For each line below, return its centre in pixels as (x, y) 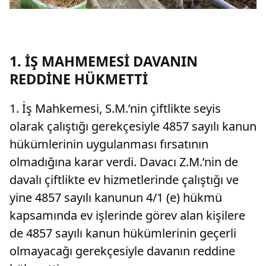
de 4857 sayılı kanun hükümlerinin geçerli (123, 233)
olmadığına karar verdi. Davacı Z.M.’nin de (124, 162)
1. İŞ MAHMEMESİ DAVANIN (104, 61)
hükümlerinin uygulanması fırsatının (109, 144)
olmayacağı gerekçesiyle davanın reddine (122, 251)
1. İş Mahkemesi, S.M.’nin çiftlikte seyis (115, 109)
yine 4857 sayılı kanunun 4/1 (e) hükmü (116, 198)
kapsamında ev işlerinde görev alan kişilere (127, 216)
